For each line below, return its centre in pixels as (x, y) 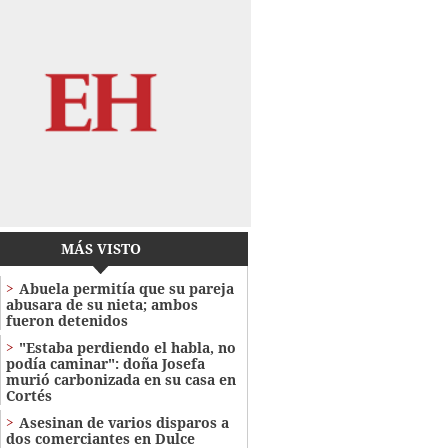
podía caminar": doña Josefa (105, 363)
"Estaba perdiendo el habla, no (127, 347)
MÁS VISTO (100, 248)
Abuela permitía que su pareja (126, 288)
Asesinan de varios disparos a (123, 422)
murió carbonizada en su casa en (120, 379)
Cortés (28, 395)
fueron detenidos (66, 320)
